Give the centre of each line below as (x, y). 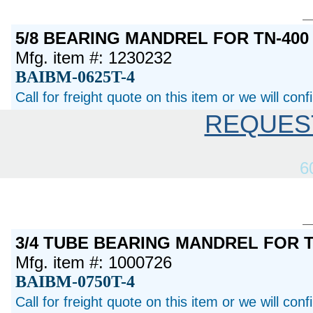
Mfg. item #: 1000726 (94, 262)
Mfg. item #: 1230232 (94, 58)
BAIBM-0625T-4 (75, 77)
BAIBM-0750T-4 (75, 281)
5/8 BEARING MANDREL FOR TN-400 (162, 38)
